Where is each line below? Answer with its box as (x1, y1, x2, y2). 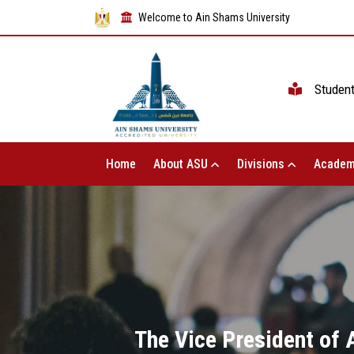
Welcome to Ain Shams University (138, 10, 290, 24)
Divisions (236, 156, 288, 172)
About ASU (153, 156, 211, 172)
